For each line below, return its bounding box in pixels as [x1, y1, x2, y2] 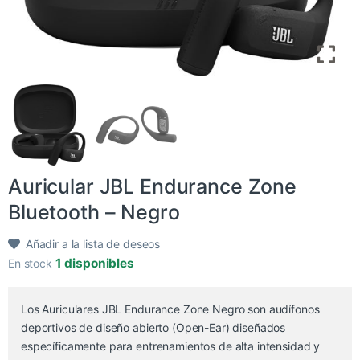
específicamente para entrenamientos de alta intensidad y [21, 339, 321, 354]
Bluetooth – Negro [8, 200, 180, 225]
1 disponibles [55, 256, 134, 272]
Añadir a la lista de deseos [25, 237, 161, 252]
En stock [8, 256, 55, 271]
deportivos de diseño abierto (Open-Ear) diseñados [21, 321, 286, 335]
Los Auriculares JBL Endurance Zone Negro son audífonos [21, 302, 320, 317]
